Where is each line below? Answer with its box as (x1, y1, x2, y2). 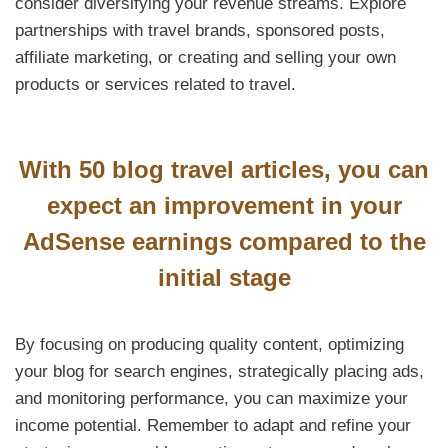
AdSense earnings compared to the (22, 227, 426, 255)
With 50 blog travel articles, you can (19, 155, 429, 183)
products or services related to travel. (15, 74, 296, 94)
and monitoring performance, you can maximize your (15, 388, 408, 408)
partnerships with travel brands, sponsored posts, (15, 20, 385, 40)
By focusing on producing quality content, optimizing (15, 334, 404, 354)
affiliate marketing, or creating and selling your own (15, 47, 396, 67)
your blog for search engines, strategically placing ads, (15, 361, 424, 381)
